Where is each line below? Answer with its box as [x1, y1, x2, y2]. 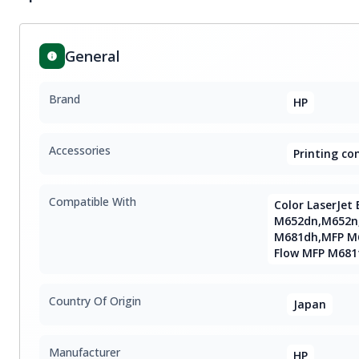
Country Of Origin [49, 293, 141, 309]
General [65, 46, 120, 66]
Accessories [49, 143, 111, 158]
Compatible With [49, 194, 136, 209]
